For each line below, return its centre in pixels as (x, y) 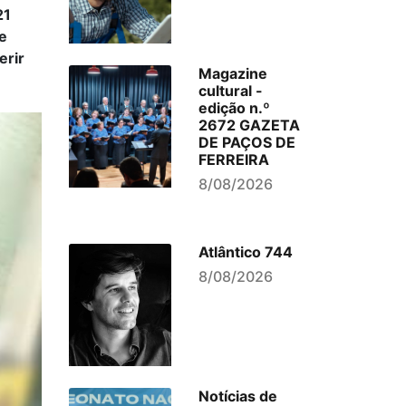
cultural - (230, 91)
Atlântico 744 (245, 252)
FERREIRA (233, 159)
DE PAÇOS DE (246, 142)
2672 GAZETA (249, 125)
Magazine (232, 73)
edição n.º (234, 108)
